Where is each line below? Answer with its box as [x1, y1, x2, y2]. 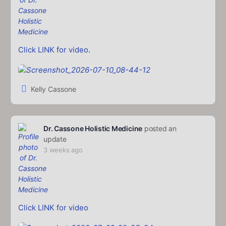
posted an [142, 124, 177, 133]
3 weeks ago [43, 146, 83, 154]
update [43, 135, 67, 144]
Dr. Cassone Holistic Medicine [43, 124, 143, 133]
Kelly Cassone [31, 84, 76, 93]
